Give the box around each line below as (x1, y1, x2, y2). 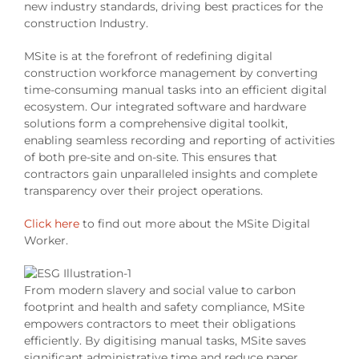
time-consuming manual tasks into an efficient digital (23, 83, 327, 98)
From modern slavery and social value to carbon (23, 283, 296, 298)
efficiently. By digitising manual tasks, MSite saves (23, 333, 306, 349)
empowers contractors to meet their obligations (23, 317, 296, 332)
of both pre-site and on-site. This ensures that (23, 150, 277, 165)
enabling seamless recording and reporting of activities (23, 133, 335, 148)
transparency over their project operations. (23, 184, 263, 199)
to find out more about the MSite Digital (82, 216, 310, 232)
